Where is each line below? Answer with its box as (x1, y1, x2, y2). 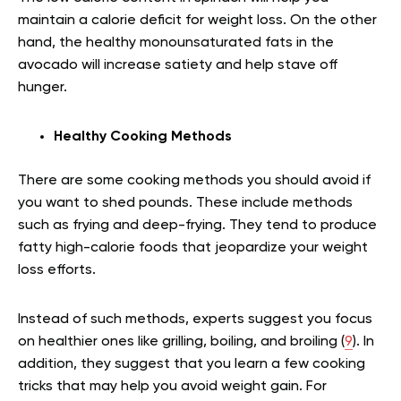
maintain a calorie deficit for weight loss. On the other (18, 13, 377, 28)
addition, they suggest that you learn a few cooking (18, 356, 365, 371)
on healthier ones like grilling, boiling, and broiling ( (18, 334, 345, 349)
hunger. (18, 80, 67, 95)
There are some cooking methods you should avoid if (18, 173, 371, 188)
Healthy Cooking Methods (54, 129, 232, 144)
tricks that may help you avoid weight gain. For (18, 379, 327, 394)
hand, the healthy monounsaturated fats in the (18, 35, 334, 50)
